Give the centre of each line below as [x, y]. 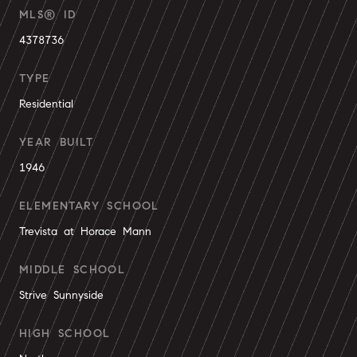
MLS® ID [48, 15]
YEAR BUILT [56, 142]
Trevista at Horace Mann [85, 231]
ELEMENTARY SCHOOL [89, 206]
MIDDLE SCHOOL [73, 270]
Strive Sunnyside [61, 295]
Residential [46, 104]
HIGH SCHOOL [65, 333]
